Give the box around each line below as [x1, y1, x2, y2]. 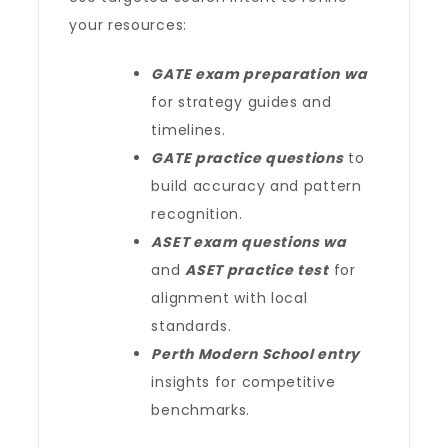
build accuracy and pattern [151, 176, 362, 196]
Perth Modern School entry [151, 344, 360, 364]
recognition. [151, 204, 243, 224]
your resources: [69, 15, 187, 35]
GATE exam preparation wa [151, 64, 368, 84]
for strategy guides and [151, 92, 332, 112]
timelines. [151, 120, 226, 140]
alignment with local [151, 288, 308, 308]
